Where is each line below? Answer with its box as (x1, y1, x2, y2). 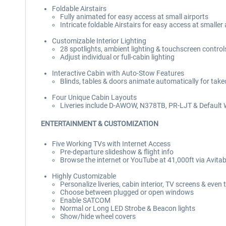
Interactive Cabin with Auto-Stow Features (52, 69, 184, 77)
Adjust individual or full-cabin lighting (60, 53, 175, 61)
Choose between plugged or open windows (60, 188, 194, 196)
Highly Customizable (52, 172, 116, 180)
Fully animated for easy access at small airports (60, 13, 208, 21)
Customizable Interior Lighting (52, 37, 146, 45)
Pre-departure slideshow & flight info (60, 148, 174, 156)
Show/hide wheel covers (60, 212, 136, 220)
